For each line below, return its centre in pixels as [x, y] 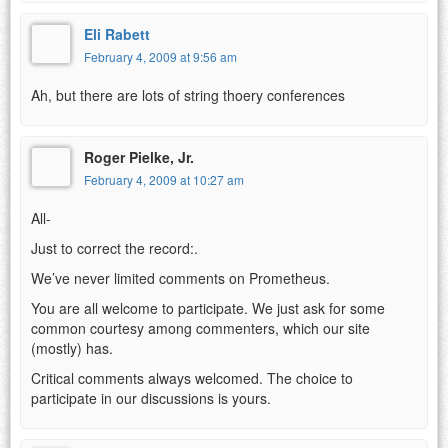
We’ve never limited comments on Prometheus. [180, 277]
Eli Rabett [117, 33]
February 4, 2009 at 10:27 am [164, 179]
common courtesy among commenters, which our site [200, 327]
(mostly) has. [72, 347]
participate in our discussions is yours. [151, 397]
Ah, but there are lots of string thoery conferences [188, 94]
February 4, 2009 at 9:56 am [160, 56]
